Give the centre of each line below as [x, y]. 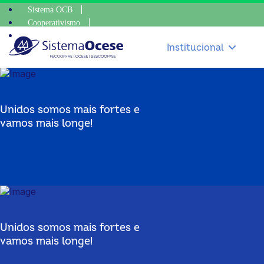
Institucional [195, 47]
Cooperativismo [54, 23]
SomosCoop [48, 36]
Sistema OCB [50, 10]
